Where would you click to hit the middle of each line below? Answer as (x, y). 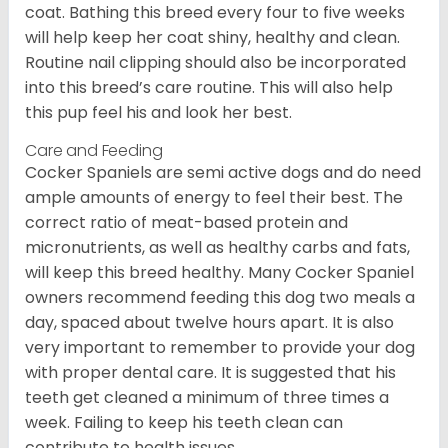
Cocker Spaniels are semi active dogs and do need (223, 173)
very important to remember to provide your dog (220, 348)
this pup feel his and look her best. (158, 113)
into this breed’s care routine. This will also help (209, 88)
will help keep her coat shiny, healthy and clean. (212, 38)
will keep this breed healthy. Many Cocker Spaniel (219, 273)
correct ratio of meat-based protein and (186, 223)
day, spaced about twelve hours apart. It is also (209, 323)
